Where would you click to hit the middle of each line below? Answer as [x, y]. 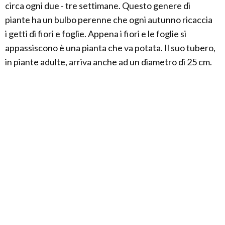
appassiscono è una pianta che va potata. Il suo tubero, [110, 48]
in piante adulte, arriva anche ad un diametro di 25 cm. [108, 62]
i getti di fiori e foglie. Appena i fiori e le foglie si [96, 34]
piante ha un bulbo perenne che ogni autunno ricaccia [109, 20]
